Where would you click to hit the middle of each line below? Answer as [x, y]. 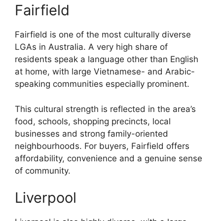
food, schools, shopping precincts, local [93, 121]
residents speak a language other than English [107, 59]
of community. [43, 170]
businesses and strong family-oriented [92, 133]
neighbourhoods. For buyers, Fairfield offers [102, 146]
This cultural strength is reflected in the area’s [105, 109]
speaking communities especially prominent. [102, 84]
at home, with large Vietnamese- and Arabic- [105, 72]
